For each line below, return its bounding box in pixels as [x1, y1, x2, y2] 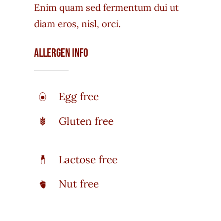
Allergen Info [34, 46, 88, 61]
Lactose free [59, 152, 118, 166]
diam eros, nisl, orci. [34, 17, 121, 30]
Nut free [59, 177, 99, 191]
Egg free [59, 89, 99, 103]
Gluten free [59, 114, 114, 128]
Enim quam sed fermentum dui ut [34, 1, 179, 13]
